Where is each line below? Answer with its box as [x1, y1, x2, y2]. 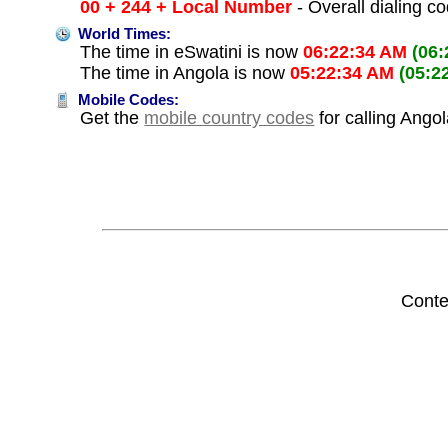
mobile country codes [144, 108, 315, 129]
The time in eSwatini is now [80, 42, 304, 63]
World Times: [74, 26, 172, 43]
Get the [80, 108, 145, 129]
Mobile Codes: [74, 92, 180, 109]
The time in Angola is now [80, 63, 291, 84]
